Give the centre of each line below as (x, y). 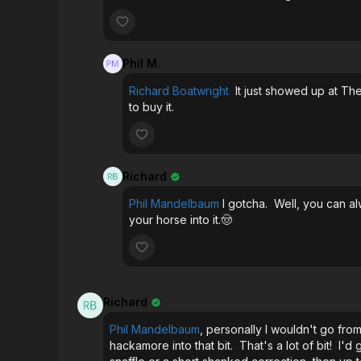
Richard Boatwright (179, 91)
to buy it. (151, 107)
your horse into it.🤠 (180, 220)
